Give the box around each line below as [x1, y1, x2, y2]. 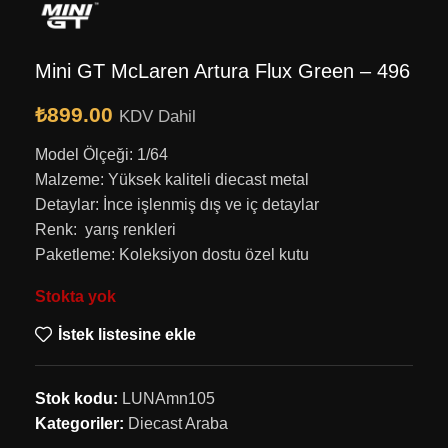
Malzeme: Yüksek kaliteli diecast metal [35, 170, 309, 188]
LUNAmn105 [122, 389, 215, 407]
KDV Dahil [119, 106, 196, 126]
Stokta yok [35, 287, 116, 305]
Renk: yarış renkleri [35, 220, 176, 238]
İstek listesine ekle [57, 326, 196, 344]
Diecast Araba [128, 414, 228, 432]
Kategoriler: [35, 414, 124, 432]
